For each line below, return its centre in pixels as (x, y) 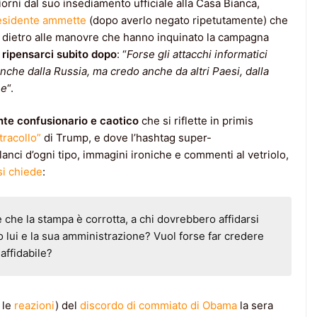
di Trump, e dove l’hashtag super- (126, 138)
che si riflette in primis (196, 121)
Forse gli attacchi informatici (197, 54)
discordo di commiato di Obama (158, 305)
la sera (255, 305)
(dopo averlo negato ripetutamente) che (187, 20)
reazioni (35, 305)
